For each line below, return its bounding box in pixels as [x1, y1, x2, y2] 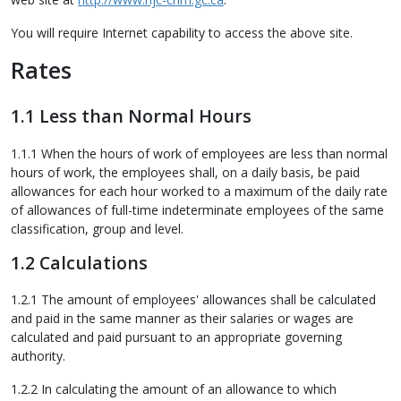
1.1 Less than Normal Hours [11, 104, 252, 129]
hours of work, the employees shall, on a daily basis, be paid [11, 163, 360, 181]
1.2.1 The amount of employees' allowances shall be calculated [11, 291, 376, 309]
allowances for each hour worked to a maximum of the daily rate [11, 182, 388, 200]
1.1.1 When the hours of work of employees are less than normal [11, 144, 388, 162]
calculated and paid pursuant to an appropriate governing [11, 328, 342, 346]
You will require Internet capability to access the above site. [11, 24, 353, 41]
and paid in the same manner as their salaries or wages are [11, 310, 354, 328]
